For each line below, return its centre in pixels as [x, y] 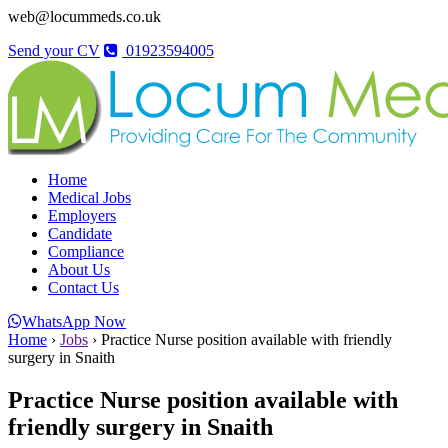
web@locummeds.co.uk [84, 16]
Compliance [86, 251]
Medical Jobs [89, 197]
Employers [82, 215]
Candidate [80, 233]
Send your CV [54, 50]
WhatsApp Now [74, 321]
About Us [79, 269]
